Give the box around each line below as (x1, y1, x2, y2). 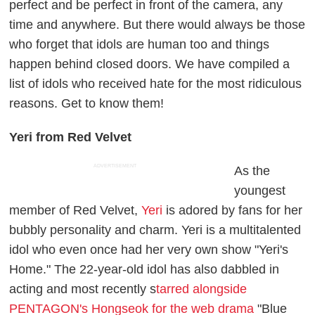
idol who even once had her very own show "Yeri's (9, 242, 289, 257)
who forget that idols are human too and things (9, 37, 270, 51)
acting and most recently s (9, 281, 157, 296)
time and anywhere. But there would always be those (9, 17, 306, 32)
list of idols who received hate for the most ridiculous (9, 76, 302, 91)
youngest (234, 183, 286, 198)
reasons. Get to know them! (9, 96, 165, 110)
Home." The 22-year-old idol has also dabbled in (9, 262, 280, 276)
